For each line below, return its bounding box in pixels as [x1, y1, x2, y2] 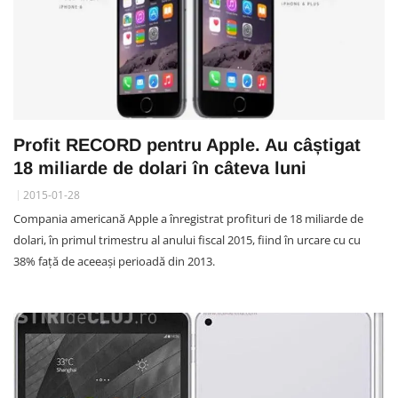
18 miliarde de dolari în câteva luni [13, 158, 306, 179]
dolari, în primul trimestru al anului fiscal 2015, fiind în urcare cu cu [13, 232, 361, 249]
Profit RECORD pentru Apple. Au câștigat [13, 135, 361, 155]
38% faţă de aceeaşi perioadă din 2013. [13, 253, 215, 270]
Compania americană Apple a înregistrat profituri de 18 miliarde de [13, 211, 363, 227]
